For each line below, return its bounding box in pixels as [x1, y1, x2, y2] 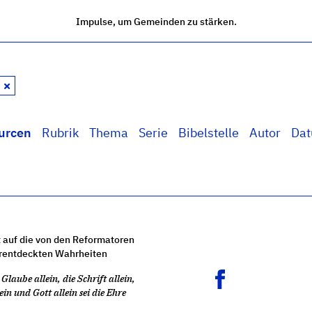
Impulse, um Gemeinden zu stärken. [75, 14, 237, 28]
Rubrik [41, 125, 79, 141]
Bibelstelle [178, 125, 239, 141]
